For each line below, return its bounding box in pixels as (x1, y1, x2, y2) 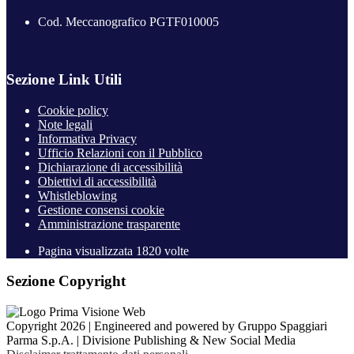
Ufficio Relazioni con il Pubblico (38, 145, 202, 160)
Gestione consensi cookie (38, 202, 164, 217)
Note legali (38, 117, 92, 131)
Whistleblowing (38, 188, 117, 202)
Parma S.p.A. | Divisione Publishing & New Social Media (6, 333, 296, 348)
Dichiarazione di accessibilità (38, 160, 183, 174)
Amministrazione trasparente (38, 217, 180, 231)
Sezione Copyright (6, 273, 126, 290)
